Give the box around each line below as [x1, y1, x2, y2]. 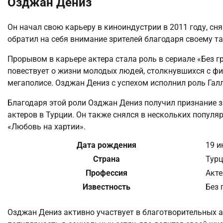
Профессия [85, 168, 127, 178]
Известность [82, 182, 130, 192]
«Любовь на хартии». [7, 122, 86, 132]
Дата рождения [76, 140, 136, 150]
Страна [93, 154, 120, 164]
